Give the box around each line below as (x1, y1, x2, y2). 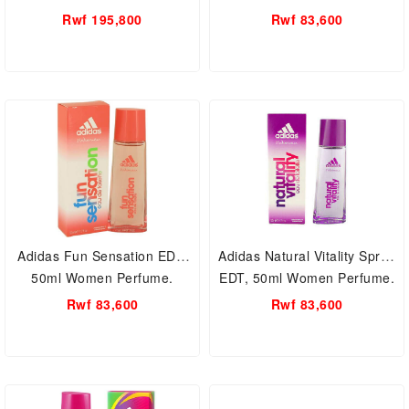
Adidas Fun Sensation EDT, (17, 246, 187, 265)
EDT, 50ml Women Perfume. (219, 268, 394, 287)
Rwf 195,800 (62, 10, 142, 28)
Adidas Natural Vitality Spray (218, 246, 395, 265)
